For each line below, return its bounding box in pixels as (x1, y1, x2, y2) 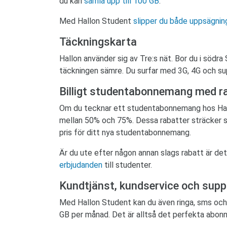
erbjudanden (59, 160, 102, 170)
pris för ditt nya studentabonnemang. (59, 128, 191, 138)
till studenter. (102, 160, 152, 170)
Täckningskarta (59, 35, 137, 49)
